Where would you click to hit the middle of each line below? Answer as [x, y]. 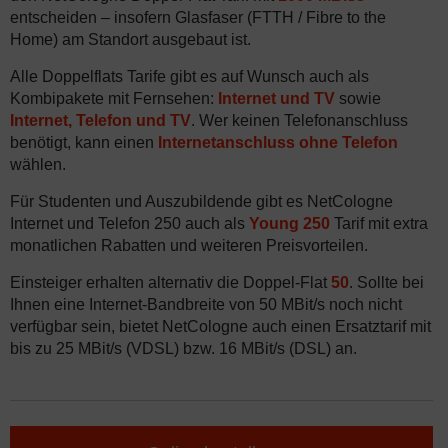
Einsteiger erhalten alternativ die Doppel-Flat [170, 282]
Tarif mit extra [379, 223]
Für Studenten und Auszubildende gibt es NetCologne [201, 201]
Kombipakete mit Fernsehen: [114, 98]
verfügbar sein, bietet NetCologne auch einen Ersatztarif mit [220, 326]
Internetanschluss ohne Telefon [278, 142]
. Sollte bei [386, 282]
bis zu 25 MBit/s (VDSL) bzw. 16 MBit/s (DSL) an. [183, 348]
